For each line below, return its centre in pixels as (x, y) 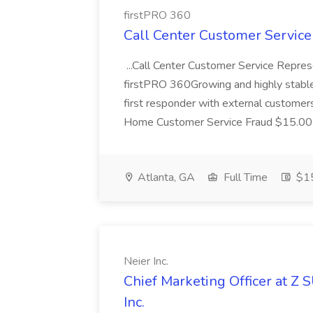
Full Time (244, 177)
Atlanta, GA (165, 177)
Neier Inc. (146, 261)
